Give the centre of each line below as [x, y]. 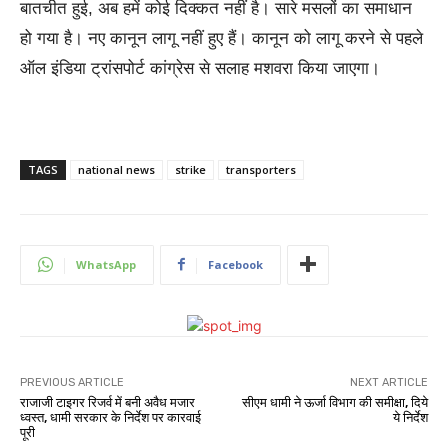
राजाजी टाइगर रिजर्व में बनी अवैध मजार [107, 402]
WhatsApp [106, 264]
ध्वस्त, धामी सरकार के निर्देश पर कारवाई [110, 417]
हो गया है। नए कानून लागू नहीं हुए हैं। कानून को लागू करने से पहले [221, 38]
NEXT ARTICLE [388, 382]
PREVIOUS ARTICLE [72, 382]
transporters [261, 169]
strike [190, 169]
